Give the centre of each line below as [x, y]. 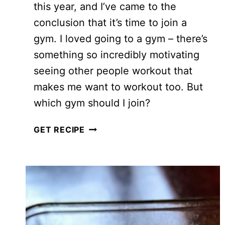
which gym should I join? [92, 103]
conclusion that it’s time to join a [110, 22]
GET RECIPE [59, 129]
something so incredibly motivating [117, 54]
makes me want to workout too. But [118, 87]
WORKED [104, 144]
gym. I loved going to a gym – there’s [121, 38]
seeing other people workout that [113, 71]
